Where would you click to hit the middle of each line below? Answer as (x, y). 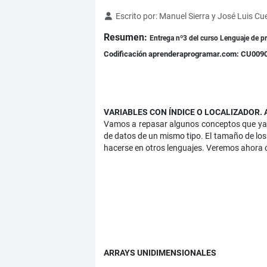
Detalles (119, 16)
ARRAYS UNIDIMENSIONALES (160, 253)
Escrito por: (136, 16)
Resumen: (126, 38)
